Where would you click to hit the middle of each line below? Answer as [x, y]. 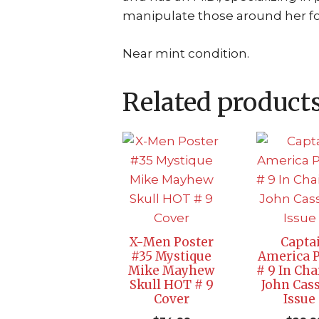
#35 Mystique [172, 256]
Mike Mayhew [172, 270]
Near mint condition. [186, 53]
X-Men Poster [172, 242]
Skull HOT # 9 [171, 284]
